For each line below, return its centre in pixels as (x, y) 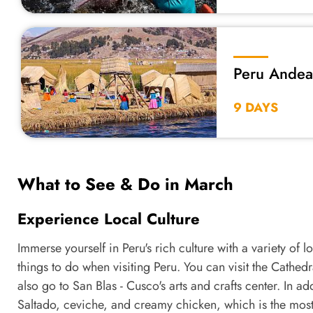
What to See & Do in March (125, 184)
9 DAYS (256, 107)
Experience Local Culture (109, 218)
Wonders (263, 90)
